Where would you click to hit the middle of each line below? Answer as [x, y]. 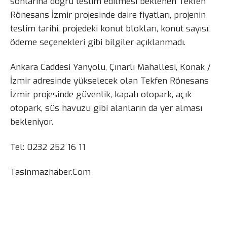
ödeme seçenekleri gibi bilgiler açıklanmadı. [98, 43]
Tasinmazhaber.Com [50, 172]
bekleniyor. [32, 122]
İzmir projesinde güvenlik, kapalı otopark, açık [101, 95]
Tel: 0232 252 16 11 [48, 147]
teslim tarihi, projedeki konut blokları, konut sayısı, [110, 29]
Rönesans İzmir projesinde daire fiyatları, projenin [108, 15]
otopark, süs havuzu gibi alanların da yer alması [106, 108]
